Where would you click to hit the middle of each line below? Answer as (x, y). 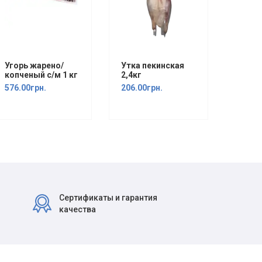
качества (77, 209)
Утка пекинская (152, 65)
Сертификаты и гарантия (108, 198)
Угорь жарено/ (34, 65)
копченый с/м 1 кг (41, 75)
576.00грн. (25, 88)
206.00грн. (142, 88)
